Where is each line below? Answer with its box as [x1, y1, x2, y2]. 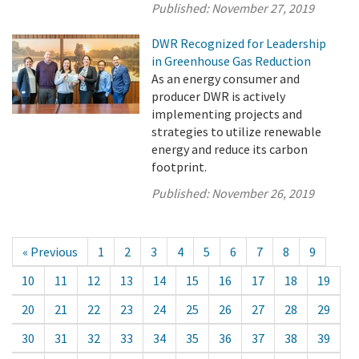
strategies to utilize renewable [151, 123, 322, 139]
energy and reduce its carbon [151, 141, 309, 157]
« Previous [22, 244, 78, 260]
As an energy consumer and [151, 71, 301, 87]
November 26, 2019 [212, 185, 315, 201]
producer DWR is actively [151, 88, 286, 104]
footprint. [151, 159, 208, 175]
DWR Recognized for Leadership [151, 35, 327, 51]
